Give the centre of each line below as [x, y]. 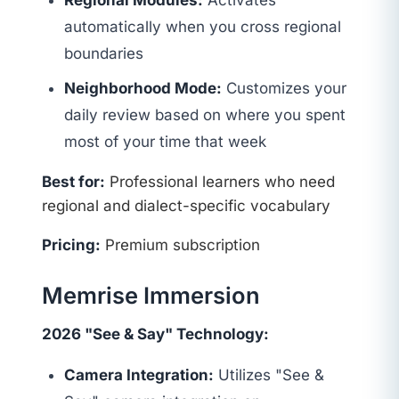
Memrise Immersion [151, 296]
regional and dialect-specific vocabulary [186, 205]
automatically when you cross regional [203, 27]
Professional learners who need [220, 181]
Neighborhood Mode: [143, 88]
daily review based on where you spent [205, 114]
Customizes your [285, 88]
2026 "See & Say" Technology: [155, 334]
